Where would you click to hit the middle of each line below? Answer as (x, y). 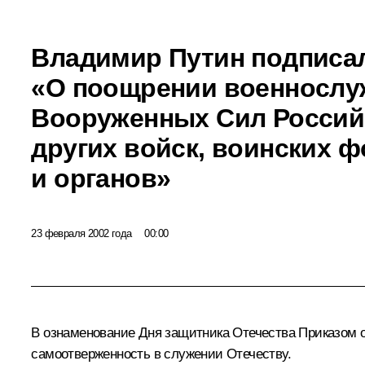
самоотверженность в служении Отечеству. (161, 354)
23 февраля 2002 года (81, 233)
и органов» (101, 178)
